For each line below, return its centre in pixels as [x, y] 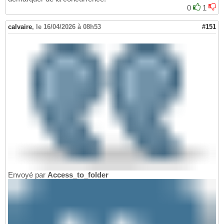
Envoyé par [28, 174]
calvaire [20, 26]
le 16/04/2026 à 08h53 [68, 26]
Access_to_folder [78, 174]
